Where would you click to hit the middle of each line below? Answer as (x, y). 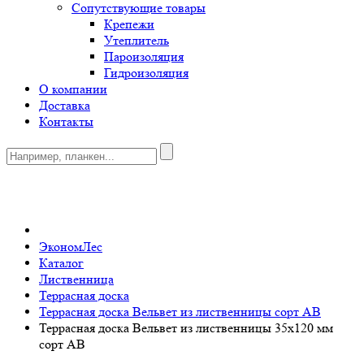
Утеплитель (136, 40)
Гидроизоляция (146, 73)
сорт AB (62, 344)
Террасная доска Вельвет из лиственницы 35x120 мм (186, 328)
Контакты (66, 121)
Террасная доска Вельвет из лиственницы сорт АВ (180, 312)
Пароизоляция (144, 56)
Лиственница (76, 279)
